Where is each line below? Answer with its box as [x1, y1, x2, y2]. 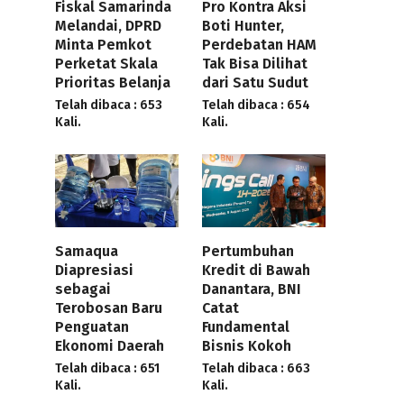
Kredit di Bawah [202, 262, 310, 280]
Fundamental [202, 318, 289, 336]
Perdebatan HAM [202, 35, 317, 53]
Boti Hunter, [202, 16, 284, 34]
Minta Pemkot [55, 35, 151, 53]
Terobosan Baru [55, 299, 162, 317]
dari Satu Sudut [202, 73, 308, 91]
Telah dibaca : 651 [55, 361, 160, 377]
